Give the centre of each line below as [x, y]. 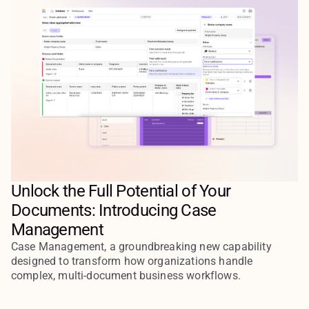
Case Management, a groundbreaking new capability [141, 247]
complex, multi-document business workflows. [126, 276]
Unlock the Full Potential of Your [121, 191]
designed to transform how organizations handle [132, 261]
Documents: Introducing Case [114, 211]
